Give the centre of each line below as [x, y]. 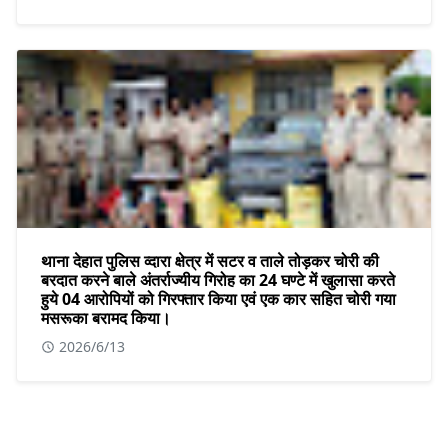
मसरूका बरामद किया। [106, 317]
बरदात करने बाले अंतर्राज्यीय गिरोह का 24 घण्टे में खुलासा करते [218, 279]
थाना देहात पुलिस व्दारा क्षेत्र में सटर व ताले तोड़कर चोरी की [210, 260]
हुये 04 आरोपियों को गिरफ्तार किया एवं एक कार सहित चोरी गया [218, 298]
